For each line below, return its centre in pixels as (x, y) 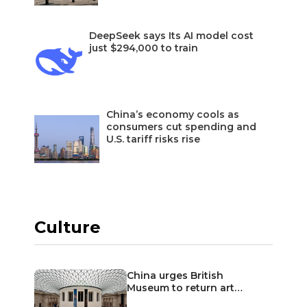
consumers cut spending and (181, 126)
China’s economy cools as (173, 114)
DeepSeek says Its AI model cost (171, 35)
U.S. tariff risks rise (153, 139)
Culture (67, 227)
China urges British (175, 275)
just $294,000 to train (144, 48)
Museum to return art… (185, 287)
